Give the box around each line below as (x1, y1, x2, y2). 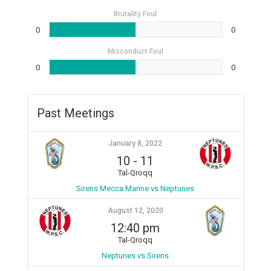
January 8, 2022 (108, 139, 163, 148)
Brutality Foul (114, 9, 157, 18)
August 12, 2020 (107, 206, 163, 215)
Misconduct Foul (107, 47, 163, 56)
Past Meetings (36, 105, 114, 120)
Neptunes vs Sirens (102, 250, 169, 260)
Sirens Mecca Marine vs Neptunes (76, 183, 195, 193)
